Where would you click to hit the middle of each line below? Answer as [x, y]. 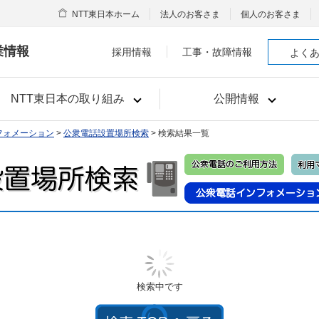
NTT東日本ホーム [106, 14]
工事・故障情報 [217, 52]
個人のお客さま [271, 14]
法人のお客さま [190, 14]
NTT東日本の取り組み [67, 99]
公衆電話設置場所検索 [106, 133]
